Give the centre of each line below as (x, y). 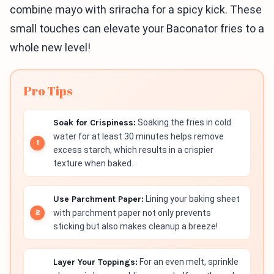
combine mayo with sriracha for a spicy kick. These (136, 10)
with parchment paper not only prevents (132, 213)
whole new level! (50, 48)
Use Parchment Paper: (98, 199)
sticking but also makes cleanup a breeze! (135, 227)
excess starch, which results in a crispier (133, 150)
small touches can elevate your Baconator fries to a (137, 29)
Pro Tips (48, 91)
